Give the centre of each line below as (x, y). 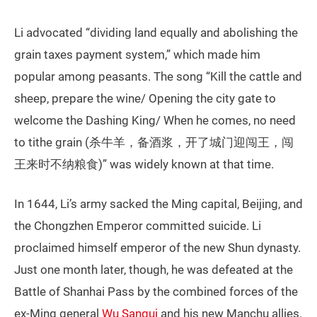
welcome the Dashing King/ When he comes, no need (155, 121)
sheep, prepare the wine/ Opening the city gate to (145, 99)
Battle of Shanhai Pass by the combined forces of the (156, 292)
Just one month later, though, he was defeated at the (154, 270)
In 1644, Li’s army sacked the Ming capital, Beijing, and (158, 204)
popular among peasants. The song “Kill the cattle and (158, 77)
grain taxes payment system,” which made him (137, 55)
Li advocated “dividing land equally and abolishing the (156, 33)
